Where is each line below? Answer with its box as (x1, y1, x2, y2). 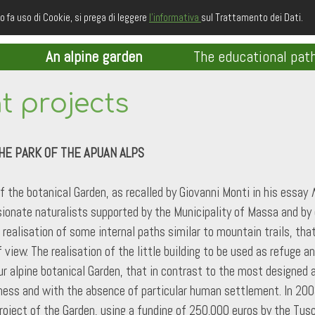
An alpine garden (45, 47, 142, 66)
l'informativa (149, 11, 201, 24)
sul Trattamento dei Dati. (201, 11, 303, 24)
